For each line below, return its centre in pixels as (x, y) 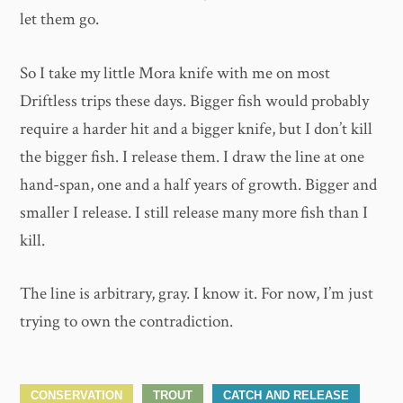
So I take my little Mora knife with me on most (175, 73)
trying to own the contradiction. (127, 322)
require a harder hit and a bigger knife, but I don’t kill (197, 129)
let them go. (60, 20)
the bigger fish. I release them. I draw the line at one (193, 157)
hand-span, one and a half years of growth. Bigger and (199, 184)
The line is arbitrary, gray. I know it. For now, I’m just (197, 294)
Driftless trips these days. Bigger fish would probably (195, 101)
